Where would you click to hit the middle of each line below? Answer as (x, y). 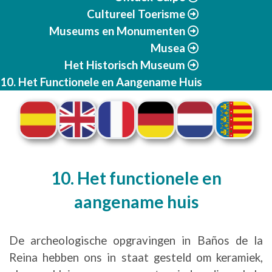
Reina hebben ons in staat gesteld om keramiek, (136, 257)
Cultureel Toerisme (136, 14)
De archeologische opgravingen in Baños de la (136, 240)
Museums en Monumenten (117, 31)
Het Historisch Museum (125, 65)
